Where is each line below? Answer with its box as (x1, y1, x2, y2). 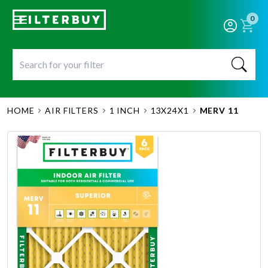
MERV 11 (199, 105, 239, 115)
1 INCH (109, 105, 140, 115)
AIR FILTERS (45, 105, 99, 115)
